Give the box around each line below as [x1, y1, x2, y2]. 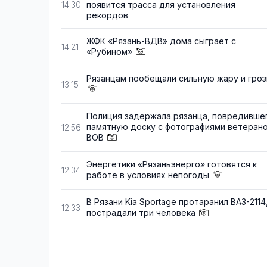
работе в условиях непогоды [86, 170, 209, 181]
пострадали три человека [86, 207, 195, 218]
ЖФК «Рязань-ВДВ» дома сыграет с [86, 35, 236, 46]
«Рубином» [86, 46, 132, 57]
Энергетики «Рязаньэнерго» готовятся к [86, 159, 257, 170]
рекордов [86, 10, 128, 20]
